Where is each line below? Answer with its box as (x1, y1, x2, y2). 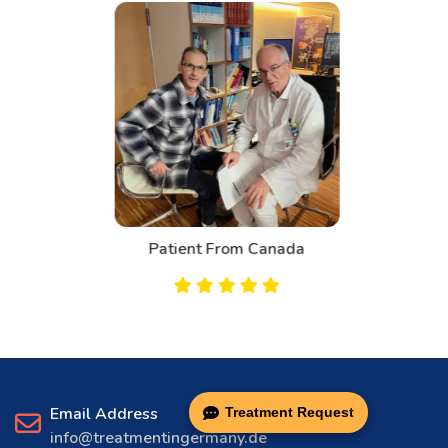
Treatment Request (225, 404, 354, 420)
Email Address (50, 403, 158, 426)
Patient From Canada (146, 238, 302, 261)
